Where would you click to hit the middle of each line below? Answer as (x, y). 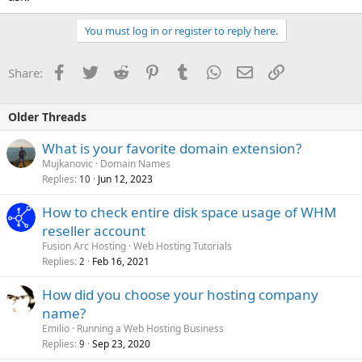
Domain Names (135, 163)
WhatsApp (250, 71)
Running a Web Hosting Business (150, 328)
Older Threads (47, 116)
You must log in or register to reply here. (181, 30)
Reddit (146, 71)
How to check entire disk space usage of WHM (189, 212)
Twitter (117, 71)
